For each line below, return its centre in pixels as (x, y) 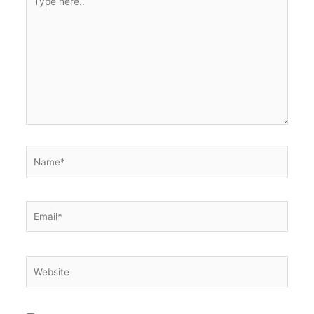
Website (43, 263)
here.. (38, 8)
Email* (39, 208)
